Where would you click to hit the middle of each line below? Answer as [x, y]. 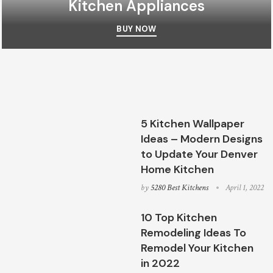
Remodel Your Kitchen [197, 248]
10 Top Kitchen [179, 218]
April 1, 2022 [245, 188]
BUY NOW [136, 29]
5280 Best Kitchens [180, 188]
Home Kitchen [178, 169]
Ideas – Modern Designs [202, 139]
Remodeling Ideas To [194, 233]
